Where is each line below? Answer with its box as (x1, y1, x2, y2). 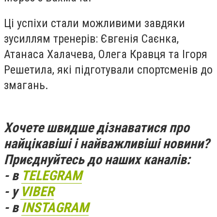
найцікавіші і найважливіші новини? (4, 135, 210, 152)
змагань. (4, 78, 48, 93)
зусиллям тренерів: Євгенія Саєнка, (4, 32, 179, 46)
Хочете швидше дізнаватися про (4, 119, 189, 136)
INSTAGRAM (21, 199, 89, 216)
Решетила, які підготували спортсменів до (4, 63, 213, 77)
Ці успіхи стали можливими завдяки (4, 16, 185, 31)
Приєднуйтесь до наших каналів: (4, 151, 190, 168)
